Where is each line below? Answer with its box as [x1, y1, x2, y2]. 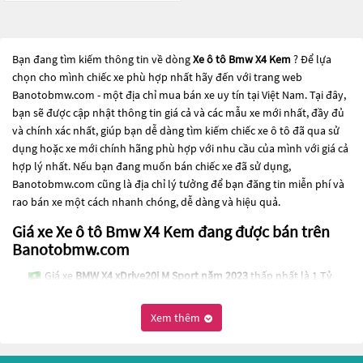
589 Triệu [28, 286, 72, 301]
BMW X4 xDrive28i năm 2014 [75, 338, 208, 352]
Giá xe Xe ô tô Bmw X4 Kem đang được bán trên [12, 221, 330, 241]
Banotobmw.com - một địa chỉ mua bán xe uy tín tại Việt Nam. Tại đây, [12, 88, 346, 102]
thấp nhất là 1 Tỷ [248, 268, 332, 283]
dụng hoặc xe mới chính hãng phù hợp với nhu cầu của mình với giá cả [12, 141, 348, 156]
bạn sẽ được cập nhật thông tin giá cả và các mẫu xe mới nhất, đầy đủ [12, 105, 344, 120]
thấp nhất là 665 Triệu [208, 338, 316, 352]
